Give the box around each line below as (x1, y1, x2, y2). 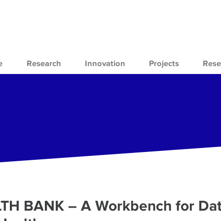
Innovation (84, 58, 125, 69)
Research (26, 58, 61, 69)
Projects (148, 58, 179, 69)
